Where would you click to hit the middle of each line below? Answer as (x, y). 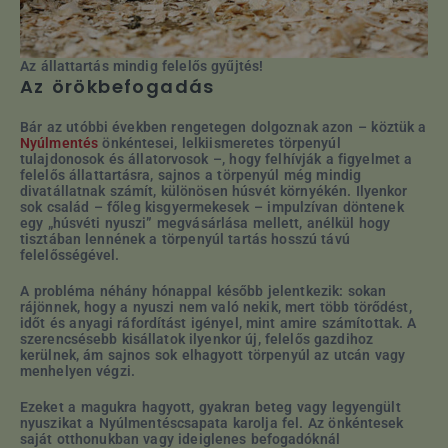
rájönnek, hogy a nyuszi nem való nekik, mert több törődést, (216, 306)
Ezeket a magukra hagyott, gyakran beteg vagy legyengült (210, 406)
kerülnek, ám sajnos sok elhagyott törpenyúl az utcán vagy (213, 354)
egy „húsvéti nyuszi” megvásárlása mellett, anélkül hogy (205, 222)
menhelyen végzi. (77, 370)
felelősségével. (70, 254)
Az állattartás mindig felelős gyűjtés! (142, 65)
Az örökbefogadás (117, 86)
